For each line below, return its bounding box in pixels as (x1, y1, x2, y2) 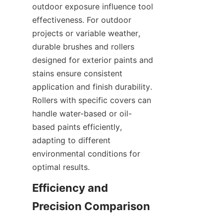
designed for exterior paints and (32, 55, 153, 65)
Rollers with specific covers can (32, 95, 151, 106)
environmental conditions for (32, 149, 140, 159)
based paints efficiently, (32, 122, 122, 132)
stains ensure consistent (32, 68, 122, 79)
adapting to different (32, 135, 111, 146)
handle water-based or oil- (32, 109, 132, 119)
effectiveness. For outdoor (32, 15, 131, 25)
